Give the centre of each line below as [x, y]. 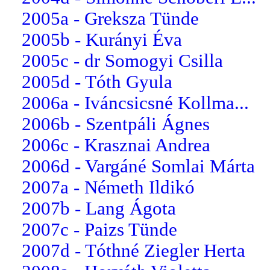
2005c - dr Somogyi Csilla [122, 61]
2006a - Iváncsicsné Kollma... [135, 103]
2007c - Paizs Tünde [99, 229]
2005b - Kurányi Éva [102, 39]
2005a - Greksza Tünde [110, 18]
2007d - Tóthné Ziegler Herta [133, 250]
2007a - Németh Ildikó [108, 187]
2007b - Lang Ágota [99, 208]
